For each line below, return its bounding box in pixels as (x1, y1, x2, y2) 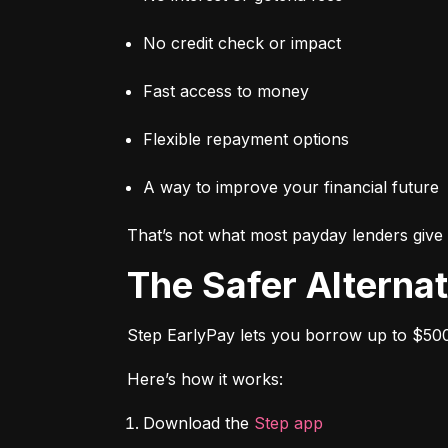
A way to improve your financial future (143, 176, 439, 197)
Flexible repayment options (143, 128, 349, 149)
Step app (254, 412, 323, 433)
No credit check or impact (143, 32, 341, 53)
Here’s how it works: (127, 368, 283, 389)
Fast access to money (143, 80, 309, 101)
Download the (143, 412, 254, 433)
